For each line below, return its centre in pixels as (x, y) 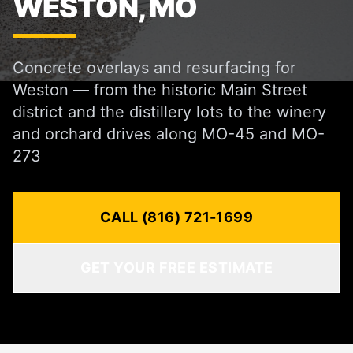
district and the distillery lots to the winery (169, 112)
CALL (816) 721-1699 (176, 217)
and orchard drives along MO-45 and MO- (169, 134)
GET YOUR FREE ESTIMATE (176, 268)
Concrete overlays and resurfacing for (154, 68)
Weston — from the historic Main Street (160, 90)
